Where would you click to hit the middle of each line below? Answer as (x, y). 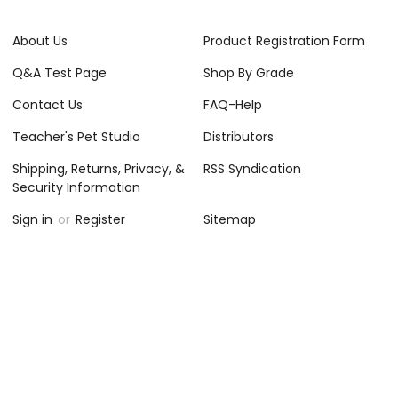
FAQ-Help (232, 104)
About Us (40, 40)
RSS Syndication (252, 168)
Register (101, 219)
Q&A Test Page (60, 72)
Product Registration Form (284, 40)
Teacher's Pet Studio (77, 136)
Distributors (238, 136)
